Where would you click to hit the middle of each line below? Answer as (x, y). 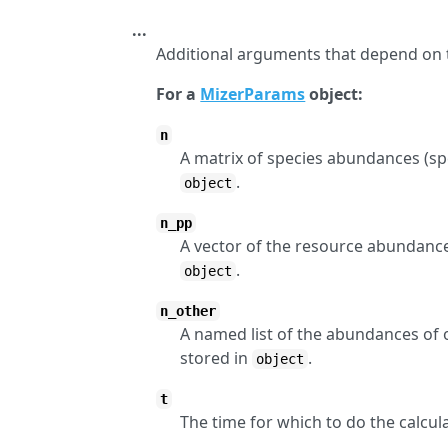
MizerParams (253, 94)
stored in (216, 358)
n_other (188, 311)
